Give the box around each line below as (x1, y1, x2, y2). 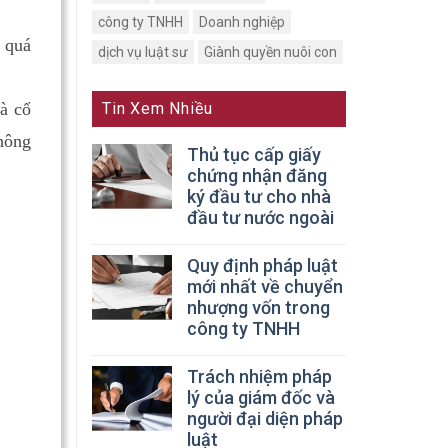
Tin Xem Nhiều (102, 98, 213, 118)
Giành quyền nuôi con (204, 43, 337, 60)
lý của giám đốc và (187, 386, 335, 408)
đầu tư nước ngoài (187, 206, 334, 228)
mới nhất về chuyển (187, 275, 343, 297)
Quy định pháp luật (187, 254, 338, 276)
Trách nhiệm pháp (187, 365, 332, 387)
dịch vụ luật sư (98, 43, 188, 60)
